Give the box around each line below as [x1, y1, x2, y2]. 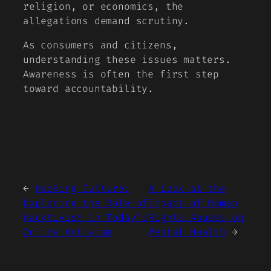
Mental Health [148, 225, 226, 238]
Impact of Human [148, 196, 238, 209]
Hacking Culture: [34, 181, 130, 195]
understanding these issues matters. [23, 53, 231, 67]
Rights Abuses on [148, 211, 244, 224]
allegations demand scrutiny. [23, 15, 189, 28]
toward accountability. [23, 82, 154, 96]
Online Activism [23, 225, 113, 238]
